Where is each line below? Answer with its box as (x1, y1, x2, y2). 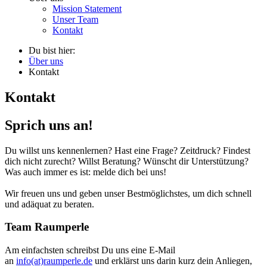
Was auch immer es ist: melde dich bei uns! (5, 166, 166, 177)
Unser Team (52, 14, 98, 24)
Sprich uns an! (5, 117, 93, 133)
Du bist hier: (29, 45, 75, 55)
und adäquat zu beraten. (5, 198, 97, 209)
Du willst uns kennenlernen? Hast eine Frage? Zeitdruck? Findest (5, 145, 250, 156)
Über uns (29, 56, 63, 66)
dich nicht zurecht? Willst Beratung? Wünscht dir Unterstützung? (5, 156, 251, 166)
